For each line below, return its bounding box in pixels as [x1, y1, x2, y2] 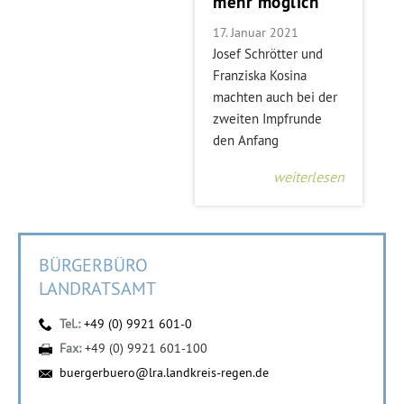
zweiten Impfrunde [213, 109, 323, 127]
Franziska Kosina [213, 66, 308, 84]
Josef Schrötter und [213, 44, 324, 62]
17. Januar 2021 [213, 23, 299, 41]
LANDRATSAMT [39, 277, 156, 299]
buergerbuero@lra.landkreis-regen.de [60, 364, 269, 381]
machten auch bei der [213, 87, 338, 106]
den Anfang [213, 131, 280, 149]
